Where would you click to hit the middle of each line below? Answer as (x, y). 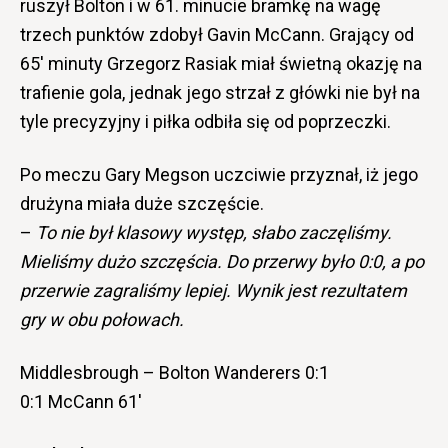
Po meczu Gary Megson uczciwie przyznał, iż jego (219, 174)
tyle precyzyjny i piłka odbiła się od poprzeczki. (205, 121)
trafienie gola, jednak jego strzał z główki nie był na (220, 92)
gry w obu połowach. (102, 319)
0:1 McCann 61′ (81, 401)
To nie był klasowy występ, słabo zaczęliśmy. (214, 232)
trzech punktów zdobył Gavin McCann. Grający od (217, 34)
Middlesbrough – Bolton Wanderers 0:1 (174, 372)
